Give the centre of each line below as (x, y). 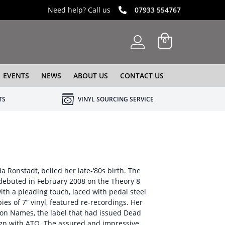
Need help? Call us (79, 10)
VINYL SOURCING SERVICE (116, 99)
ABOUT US (90, 76)
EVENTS (16, 76)
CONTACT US (142, 76)
